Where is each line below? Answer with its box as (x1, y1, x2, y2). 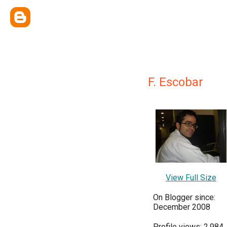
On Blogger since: (153, 193, 215, 202)
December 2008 (153, 202, 210, 212)
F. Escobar (148, 75, 203, 89)
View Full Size (166, 173, 216, 182)
